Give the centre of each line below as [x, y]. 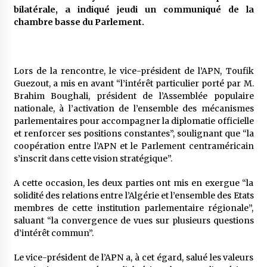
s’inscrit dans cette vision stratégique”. [93, 159]
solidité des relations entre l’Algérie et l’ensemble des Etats [133, 195]
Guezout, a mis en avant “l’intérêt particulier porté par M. [133, 83]
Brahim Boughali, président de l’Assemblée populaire [133, 96]
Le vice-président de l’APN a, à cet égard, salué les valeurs [133, 257]
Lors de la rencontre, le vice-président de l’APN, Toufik [133, 71]
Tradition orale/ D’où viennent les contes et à [163, 144]
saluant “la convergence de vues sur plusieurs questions [133, 221]
